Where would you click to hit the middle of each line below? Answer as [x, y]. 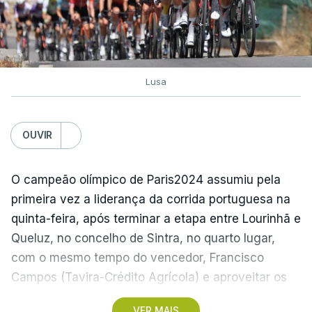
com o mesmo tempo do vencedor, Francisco [138, 257]
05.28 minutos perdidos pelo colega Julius [130, 296]
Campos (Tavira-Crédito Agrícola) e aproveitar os [149, 277]
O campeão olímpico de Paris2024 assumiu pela [146, 179]
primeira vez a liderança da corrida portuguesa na [151, 199]
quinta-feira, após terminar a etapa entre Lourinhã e [156, 218]
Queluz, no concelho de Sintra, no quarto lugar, [143, 238]
